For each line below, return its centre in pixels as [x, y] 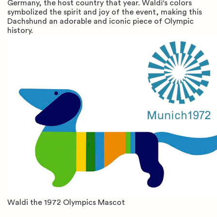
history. [21, 31]
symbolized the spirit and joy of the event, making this [105, 12]
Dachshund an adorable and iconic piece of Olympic [101, 22]
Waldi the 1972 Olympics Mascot [66, 202]
